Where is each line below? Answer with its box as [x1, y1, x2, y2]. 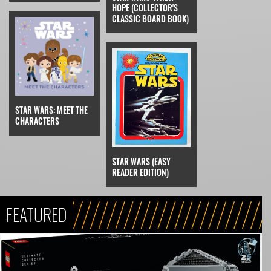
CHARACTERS [15, 114, 59, 128]
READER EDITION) [112, 165, 169, 178]
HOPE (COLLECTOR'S [112, 1, 178, 15]
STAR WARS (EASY [112, 154, 171, 168]
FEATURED [6, 201, 67, 227]
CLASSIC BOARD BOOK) [112, 12, 189, 25]
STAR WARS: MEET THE [15, 103, 88, 117]
